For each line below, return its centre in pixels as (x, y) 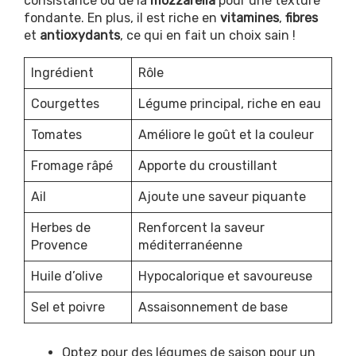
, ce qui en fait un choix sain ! (208, 35)
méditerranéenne (190, 245)
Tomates (56, 134)
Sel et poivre (68, 307)
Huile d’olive (67, 276)
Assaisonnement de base (213, 307)
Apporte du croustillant (208, 165)
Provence (59, 245)
